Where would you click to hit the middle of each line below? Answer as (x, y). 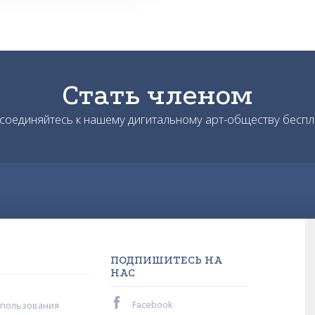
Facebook (152, 305)
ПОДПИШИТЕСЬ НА (167, 261)
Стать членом (157, 95)
